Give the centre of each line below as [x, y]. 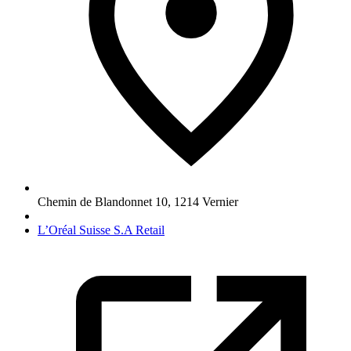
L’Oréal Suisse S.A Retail [101, 230]
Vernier [220, 201]
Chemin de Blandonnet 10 [103, 201]
